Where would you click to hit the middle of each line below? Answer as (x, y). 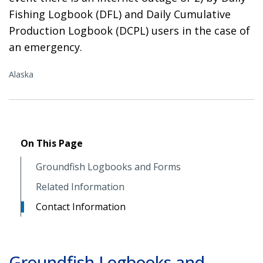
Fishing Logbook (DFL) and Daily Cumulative (120, 14)
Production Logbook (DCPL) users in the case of (129, 30)
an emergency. (45, 47)
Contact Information (81, 206)
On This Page (52, 143)
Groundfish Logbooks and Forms (108, 166)
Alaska (21, 74)
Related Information (80, 186)
